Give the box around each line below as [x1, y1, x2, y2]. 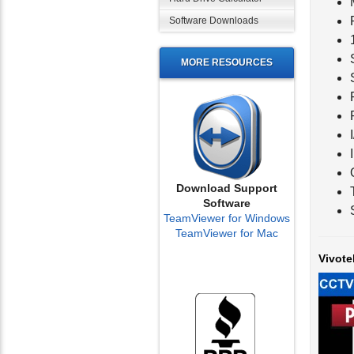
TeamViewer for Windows [164, 212, 290, 224]
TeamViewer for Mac [175, 227, 278, 239]
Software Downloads [169, 15, 258, 26]
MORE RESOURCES [181, 57, 273, 68]
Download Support [176, 182, 277, 194]
